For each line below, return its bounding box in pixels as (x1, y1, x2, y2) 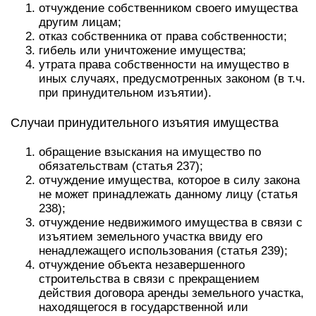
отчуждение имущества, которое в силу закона (39, 174, 300, 187)
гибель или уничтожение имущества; (39, 44, 246, 57)
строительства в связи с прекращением (39, 272, 260, 286)
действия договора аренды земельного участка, (39, 286, 304, 300)
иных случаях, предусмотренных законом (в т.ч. (39, 72, 305, 85)
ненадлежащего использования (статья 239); (39, 244, 288, 257)
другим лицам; (39, 16, 121, 29)
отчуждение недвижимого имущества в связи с (39, 216, 303, 229)
